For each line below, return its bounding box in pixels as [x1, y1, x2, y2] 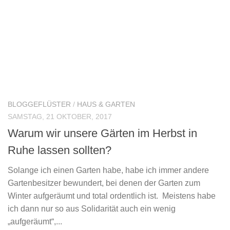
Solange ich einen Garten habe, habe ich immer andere [8, 166, 209, 175]
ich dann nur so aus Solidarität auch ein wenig [8, 204, 176, 214]
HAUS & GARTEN [77, 100, 135, 108]
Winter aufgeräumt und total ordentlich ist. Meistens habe [8, 191, 216, 201]
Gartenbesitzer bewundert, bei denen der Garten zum [8, 179, 200, 188]
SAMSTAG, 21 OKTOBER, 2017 [8, 112, 112, 121]
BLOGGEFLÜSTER [8, 100, 71, 108]
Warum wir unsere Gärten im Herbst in [8, 127, 197, 140]
